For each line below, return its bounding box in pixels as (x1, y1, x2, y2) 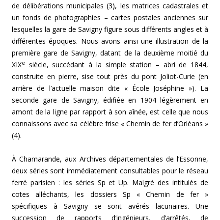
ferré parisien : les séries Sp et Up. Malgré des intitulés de (12, 178, 208, 188)
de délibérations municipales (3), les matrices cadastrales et (12, 1, 208, 11)
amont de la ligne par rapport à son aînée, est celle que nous (12, 107, 208, 117)
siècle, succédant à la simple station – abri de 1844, (25, 60, 208, 70)
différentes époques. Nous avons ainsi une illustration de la (12, 36, 208, 46)
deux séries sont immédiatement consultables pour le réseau (12, 166, 208, 176)
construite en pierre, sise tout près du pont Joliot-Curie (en (12, 72, 208, 82)
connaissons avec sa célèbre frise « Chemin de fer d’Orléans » (12, 119, 208, 129)
